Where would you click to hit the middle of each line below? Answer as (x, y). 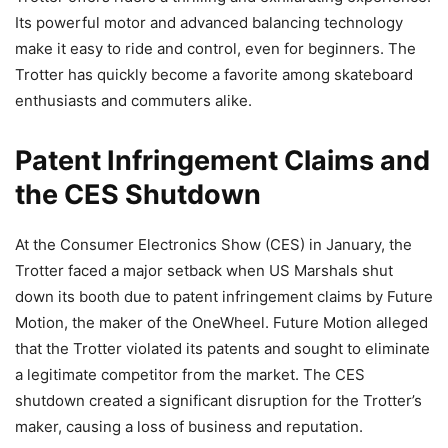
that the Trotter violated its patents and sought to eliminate (222, 349)
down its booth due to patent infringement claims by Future (224, 297)
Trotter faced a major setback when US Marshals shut (204, 271)
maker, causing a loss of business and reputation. (189, 427)
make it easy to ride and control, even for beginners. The (215, 49)
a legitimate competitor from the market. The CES (190, 375)
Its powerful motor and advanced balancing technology (209, 23)
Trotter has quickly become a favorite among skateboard (214, 75)
